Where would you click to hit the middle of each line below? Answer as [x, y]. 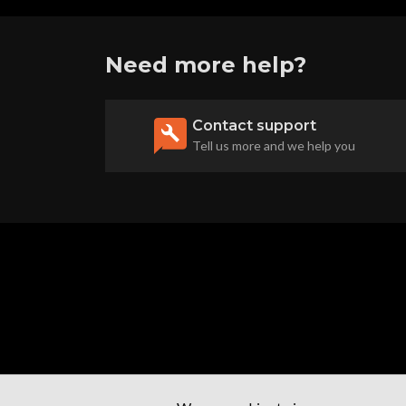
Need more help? [206, 64]
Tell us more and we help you [274, 145]
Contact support [254, 125]
